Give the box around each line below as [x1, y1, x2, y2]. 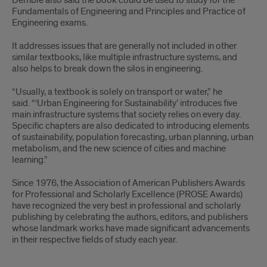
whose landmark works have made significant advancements [12, 222, 250, 235]
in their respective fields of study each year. [12, 234, 177, 246]
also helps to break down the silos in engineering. [12, 63, 203, 75]
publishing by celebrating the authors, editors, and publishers [12, 211, 248, 223]
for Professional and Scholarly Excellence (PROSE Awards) [12, 188, 243, 201]
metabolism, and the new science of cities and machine [12, 142, 226, 155]
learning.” [12, 154, 48, 166]
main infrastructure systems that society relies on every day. [12, 108, 241, 121]
